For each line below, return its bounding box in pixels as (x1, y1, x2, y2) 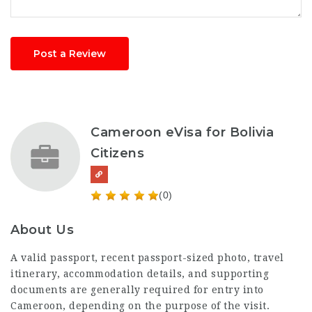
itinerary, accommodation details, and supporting (10, 267, 269, 279)
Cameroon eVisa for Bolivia (91, 124, 274, 140)
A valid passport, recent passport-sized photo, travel (10, 251, 284, 263)
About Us (10, 221, 74, 237)
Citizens (91, 145, 144, 161)
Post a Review (33, 47, 106, 60)
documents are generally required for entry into (10, 283, 264, 295)
